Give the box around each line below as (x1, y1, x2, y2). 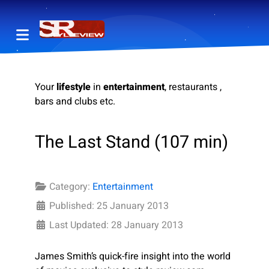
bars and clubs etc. (35, 94, 115, 109)
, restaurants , (165, 80, 222, 95)
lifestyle (56, 80, 91, 95)
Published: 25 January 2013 (49, 199, 169, 214)
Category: (47, 180, 92, 195)
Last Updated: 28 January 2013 (49, 218, 183, 233)
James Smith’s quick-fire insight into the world (35, 249, 231, 264)
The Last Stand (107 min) (35, 130, 228, 156)
